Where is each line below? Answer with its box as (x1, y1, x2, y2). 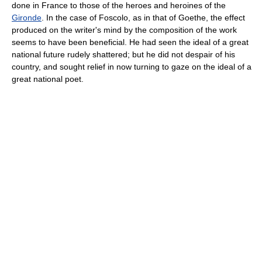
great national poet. (12, 74, 84, 84)
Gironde (12, 13, 42, 23)
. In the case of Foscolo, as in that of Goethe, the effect (42, 13, 245, 23)
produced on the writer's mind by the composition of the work (12, 25, 237, 35)
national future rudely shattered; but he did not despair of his (12, 50, 235, 60)
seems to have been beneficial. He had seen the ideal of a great (12, 37, 249, 47)
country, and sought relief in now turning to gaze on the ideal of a (12, 62, 251, 72)
